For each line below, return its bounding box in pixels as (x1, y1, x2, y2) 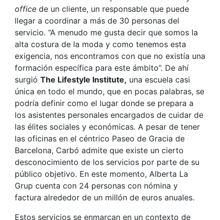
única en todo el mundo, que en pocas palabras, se (15, 86, 204, 97)
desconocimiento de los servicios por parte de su (15, 157, 199, 167)
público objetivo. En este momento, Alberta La (15, 169, 188, 179)
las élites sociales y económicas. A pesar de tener (15, 122, 200, 132)
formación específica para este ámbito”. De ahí (15, 63, 189, 73)
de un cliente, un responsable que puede (36, 4, 189, 14)
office (15, 4, 36, 14)
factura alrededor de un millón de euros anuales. (15, 192, 194, 203)
